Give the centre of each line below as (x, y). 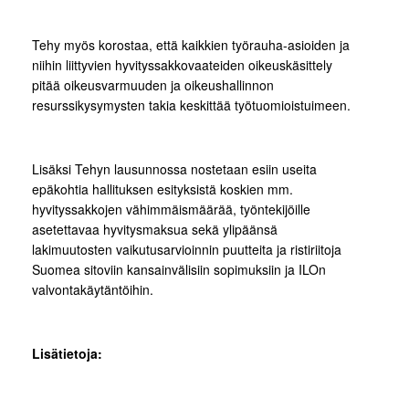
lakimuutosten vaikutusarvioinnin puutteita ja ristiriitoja (187, 250)
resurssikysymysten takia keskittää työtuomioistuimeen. (191, 105)
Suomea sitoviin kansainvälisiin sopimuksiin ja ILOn (179, 270)
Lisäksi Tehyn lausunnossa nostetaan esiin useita (174, 169)
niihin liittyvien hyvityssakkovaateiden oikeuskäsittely (182, 65)
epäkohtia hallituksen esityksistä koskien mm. (163, 189)
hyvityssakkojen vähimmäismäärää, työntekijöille (171, 210)
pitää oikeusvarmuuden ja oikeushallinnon (153, 85)
